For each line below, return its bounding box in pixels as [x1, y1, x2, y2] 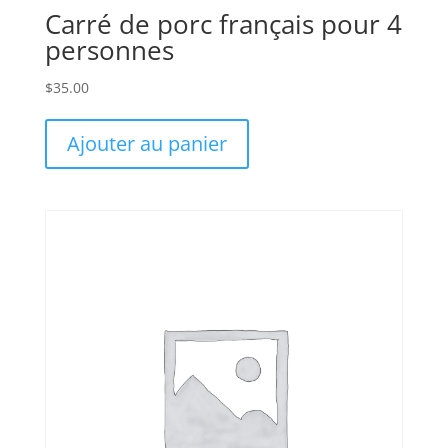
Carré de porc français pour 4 [44, 5, 402, 42]
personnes [44, 31, 174, 68]
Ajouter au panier [66, 129, 227, 157]
